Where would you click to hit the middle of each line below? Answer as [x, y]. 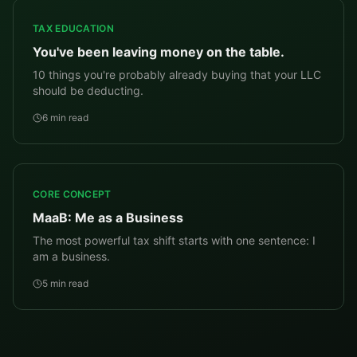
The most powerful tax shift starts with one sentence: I [174, 240]
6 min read [65, 118]
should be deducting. [88, 90]
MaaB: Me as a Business [108, 218]
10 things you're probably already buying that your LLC [177, 75]
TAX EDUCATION [73, 28]
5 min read [65, 283]
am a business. [71, 256]
